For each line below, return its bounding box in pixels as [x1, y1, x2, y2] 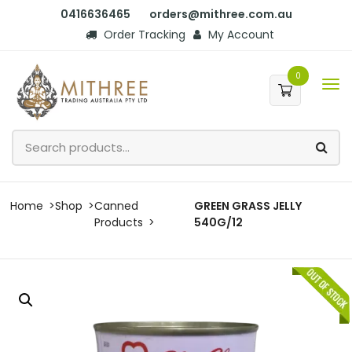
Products [94, 214, 143, 230]
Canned [94, 197, 138, 214]
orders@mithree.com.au [148, 6, 292, 22]
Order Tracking [101, 27, 185, 42]
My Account [205, 27, 274, 42]
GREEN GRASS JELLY [193, 197, 302, 214]
